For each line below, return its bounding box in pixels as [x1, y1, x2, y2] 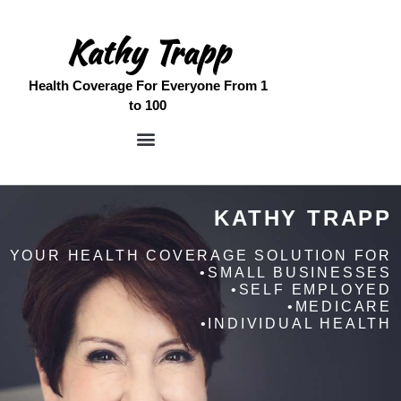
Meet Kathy [209, 194, 275, 212]
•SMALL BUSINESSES [200, 265, 392, 280]
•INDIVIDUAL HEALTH [200, 316, 392, 331]
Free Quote [209, 247, 274, 265]
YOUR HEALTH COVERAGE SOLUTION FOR [9, 248, 392, 263]
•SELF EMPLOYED [230, 282, 392, 297]
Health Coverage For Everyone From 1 [28, 78, 268, 93]
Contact [209, 274, 255, 292]
